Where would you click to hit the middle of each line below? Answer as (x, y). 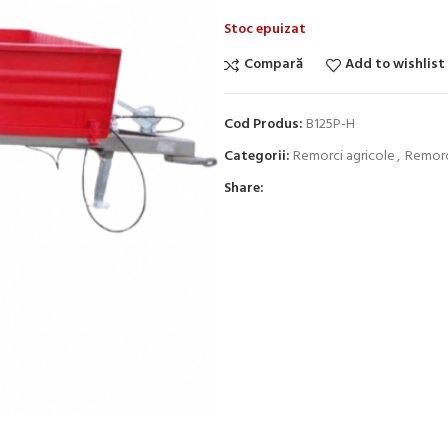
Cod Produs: (265, 124)
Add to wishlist (395, 64)
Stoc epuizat (265, 29)
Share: (244, 188)
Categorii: (257, 156)
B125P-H (330, 124)
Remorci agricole (344, 156)
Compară (273, 64)
